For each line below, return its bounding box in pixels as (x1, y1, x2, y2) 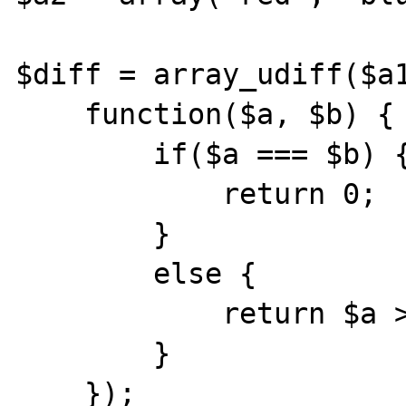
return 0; (15, 177, 223, 210)
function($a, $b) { (15, 97, 85, 130)
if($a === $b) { (15, 137, 154, 170)
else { (15, 256, 154, 290)
